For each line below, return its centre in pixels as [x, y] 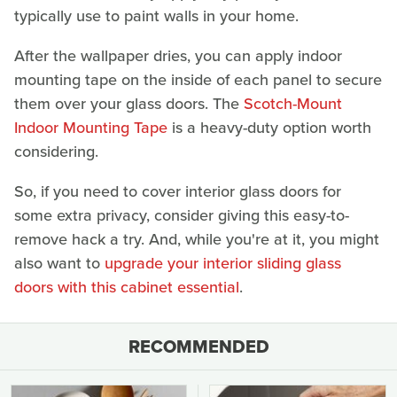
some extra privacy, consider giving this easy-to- [182, 216]
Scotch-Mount [293, 104]
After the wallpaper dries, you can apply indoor [178, 56]
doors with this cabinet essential [127, 288]
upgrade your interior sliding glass [223, 264]
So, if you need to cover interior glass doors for [178, 192]
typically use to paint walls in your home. [159, 16]
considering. [56, 152]
